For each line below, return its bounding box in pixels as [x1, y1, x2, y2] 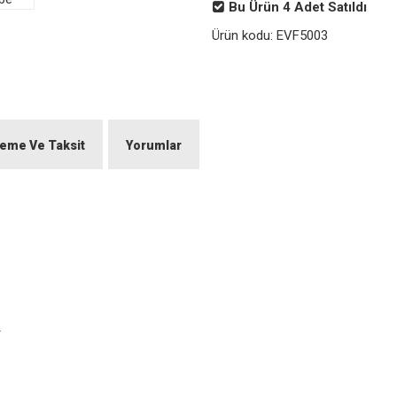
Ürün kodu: [212, 27, 273, 43]
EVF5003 [276, 27, 328, 43]
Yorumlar [126, 138, 182, 152]
